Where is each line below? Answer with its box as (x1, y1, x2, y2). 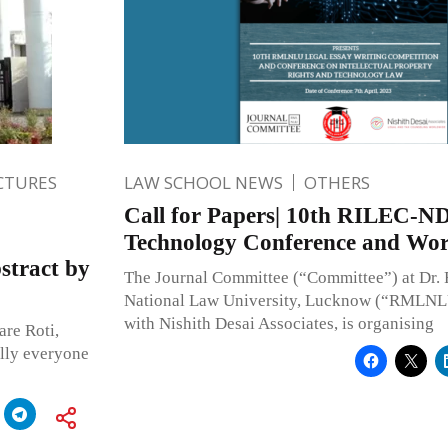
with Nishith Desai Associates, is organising (123, 313, 434, 333)
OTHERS (303, 170, 370, 194)
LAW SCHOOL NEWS (123, 170, 283, 194)
